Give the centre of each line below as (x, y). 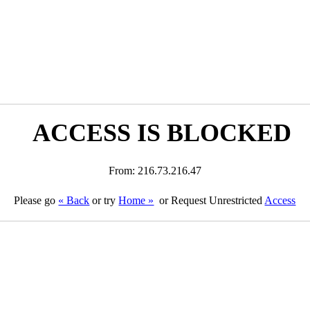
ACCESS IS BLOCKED (162, 133)
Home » (136, 200)
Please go (36, 200)
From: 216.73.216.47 (155, 171)
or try (104, 200)
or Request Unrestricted (211, 200)
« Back (74, 200)
